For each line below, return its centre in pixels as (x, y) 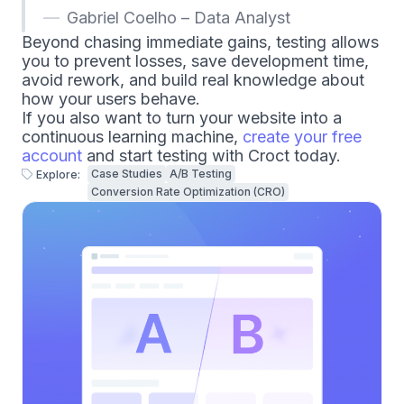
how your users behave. (111, 98)
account (52, 155)
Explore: (58, 174)
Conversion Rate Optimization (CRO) (188, 191)
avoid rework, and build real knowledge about (193, 79)
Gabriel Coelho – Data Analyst (179, 17)
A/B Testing (201, 173)
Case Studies (127, 173)
